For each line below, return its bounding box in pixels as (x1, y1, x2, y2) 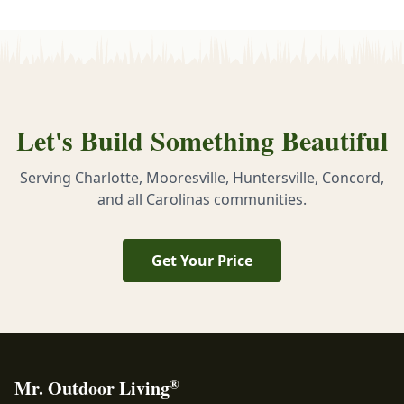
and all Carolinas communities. (97, 188, 307, 209)
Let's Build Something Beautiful (16, 119, 388, 160)
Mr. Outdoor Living (14, 374, 170, 401)
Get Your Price (151, 250, 252, 271)
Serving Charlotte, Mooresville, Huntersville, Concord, (20, 167, 384, 188)
